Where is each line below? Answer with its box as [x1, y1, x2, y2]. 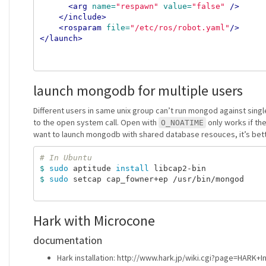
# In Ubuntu [39, 153, 92, 162]
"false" [191, 1, 225, 11]
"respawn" [115, 1, 159, 11]
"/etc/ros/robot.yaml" [129, 23, 230, 32]
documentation [33, 233, 102, 247]
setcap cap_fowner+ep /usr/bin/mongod [72, 174, 244, 183]
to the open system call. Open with [33, 117, 159, 128]
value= [163, 1, 192, 11]
